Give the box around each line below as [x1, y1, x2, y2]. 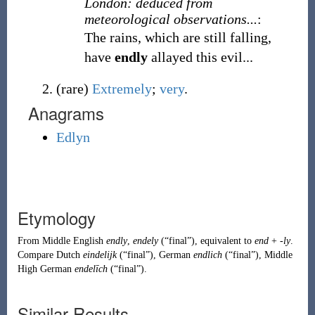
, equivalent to [194, 236, 255, 246]
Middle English [41, 236, 103, 246]
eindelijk [82, 250, 117, 260]
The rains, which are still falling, [84, 30, 271, 45]
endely [132, 236, 158, 246]
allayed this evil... [147, 49, 253, 65]
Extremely [91, 81, 152, 96]
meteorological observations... [84, 11, 257, 27]
